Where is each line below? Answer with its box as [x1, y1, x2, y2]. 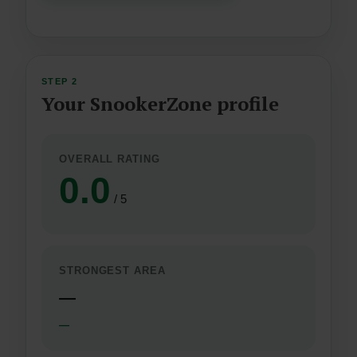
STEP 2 [41, 76, 77, 87]
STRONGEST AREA [59, 265, 166, 277]
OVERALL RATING [59, 153, 160, 166]
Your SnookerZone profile [41, 91, 279, 117]
